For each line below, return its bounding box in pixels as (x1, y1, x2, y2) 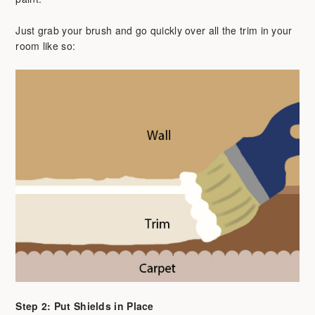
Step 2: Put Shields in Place (15, 298, 154, 313)
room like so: (15, 38, 76, 53)
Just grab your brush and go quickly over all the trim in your (15, 22, 292, 37)
